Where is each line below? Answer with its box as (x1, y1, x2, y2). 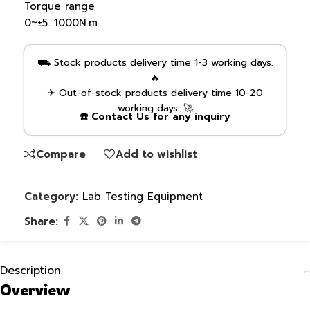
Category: (24, 189, 78, 204)
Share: (24, 214, 58, 229)
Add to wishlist (116, 146, 197, 162)
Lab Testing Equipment (82, 189, 203, 204)
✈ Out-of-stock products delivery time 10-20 (47, 86, 263, 100)
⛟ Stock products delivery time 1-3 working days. (37, 55, 273, 70)
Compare (36, 146, 86, 162)
